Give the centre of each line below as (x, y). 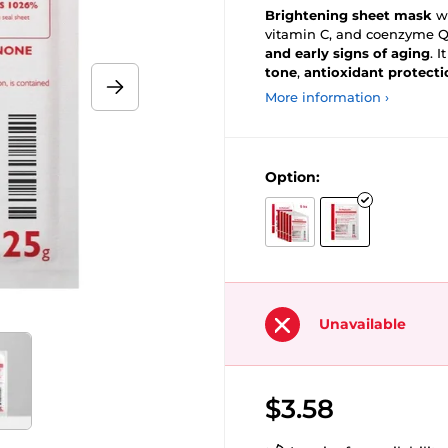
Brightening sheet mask (348, 15)
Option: (292, 177)
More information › (327, 97)
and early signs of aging (347, 53)
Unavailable (362, 324)
